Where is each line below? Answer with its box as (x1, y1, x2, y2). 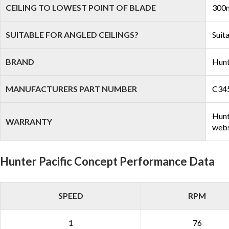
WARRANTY (6, 117, 52, 126)
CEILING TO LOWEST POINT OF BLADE (6, 3, 156, 12)
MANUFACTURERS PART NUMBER (6, 84, 137, 94)
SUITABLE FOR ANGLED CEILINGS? (6, 30, 139, 39)
